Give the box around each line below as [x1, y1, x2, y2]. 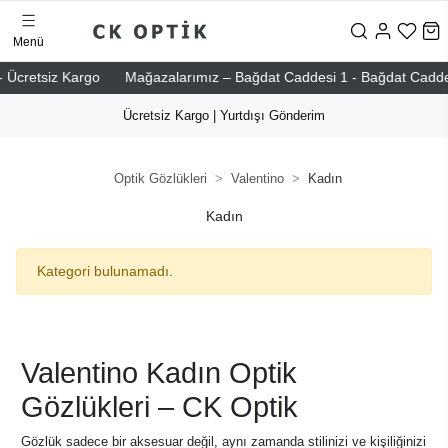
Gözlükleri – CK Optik [21, 391, 298, 423]
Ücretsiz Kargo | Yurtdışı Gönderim [123, 108, 325, 123]
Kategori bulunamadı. [37, 263, 173, 279]
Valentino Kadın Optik [21, 357, 297, 389]
